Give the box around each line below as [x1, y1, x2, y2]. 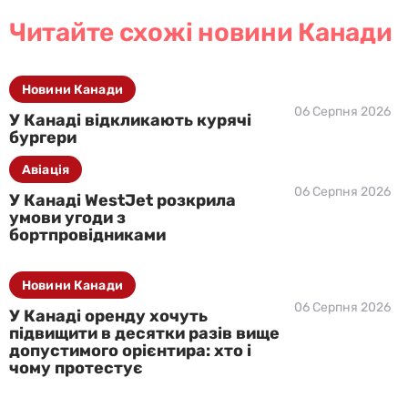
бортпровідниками [9, 225, 166, 245]
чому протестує [9, 358, 143, 378]
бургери [9, 127, 76, 148]
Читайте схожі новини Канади [9, 17, 393, 47]
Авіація [22, 161, 69, 178]
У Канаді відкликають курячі [9, 110, 251, 130]
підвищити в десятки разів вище [9, 323, 280, 343]
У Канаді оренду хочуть [9, 306, 208, 326]
